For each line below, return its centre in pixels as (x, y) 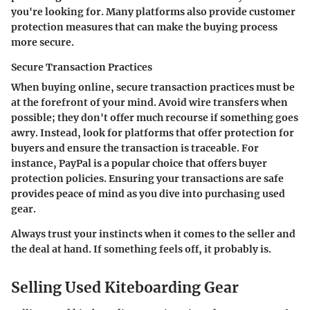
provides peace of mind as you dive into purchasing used (148, 193)
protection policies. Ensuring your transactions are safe (147, 178)
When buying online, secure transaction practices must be (153, 87)
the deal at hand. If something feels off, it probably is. (141, 249)
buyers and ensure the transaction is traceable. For (135, 148)
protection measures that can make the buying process (144, 27)
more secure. (43, 42)
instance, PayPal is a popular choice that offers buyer (139, 163)
